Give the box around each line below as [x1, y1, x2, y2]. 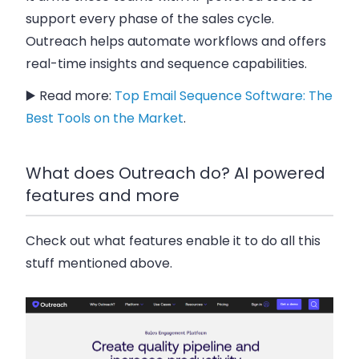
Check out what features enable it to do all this [26, 231, 321, 250]
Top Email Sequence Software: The [115, 86, 333, 105]
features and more [26, 184, 179, 207]
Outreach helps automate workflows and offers [26, 31, 326, 50]
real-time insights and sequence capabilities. [26, 54, 307, 73]
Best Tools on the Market [26, 108, 184, 127]
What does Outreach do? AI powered [26, 161, 325, 184]
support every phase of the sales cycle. [26, 9, 274, 28]
